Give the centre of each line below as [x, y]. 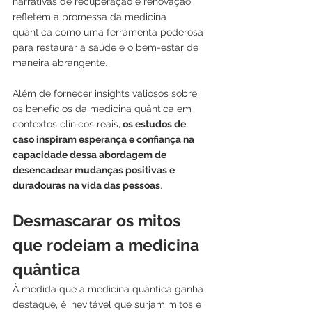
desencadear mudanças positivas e [95, 170]
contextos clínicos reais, [67, 124]
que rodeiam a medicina [108, 244]
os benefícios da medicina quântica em [103, 108]
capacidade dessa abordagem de [91, 154]
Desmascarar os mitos [99, 220]
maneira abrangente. [60, 62]
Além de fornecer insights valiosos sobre [106, 93]
